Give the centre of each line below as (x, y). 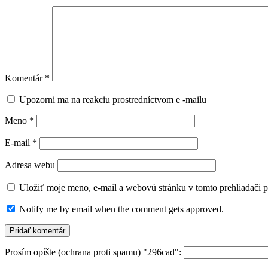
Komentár (25, 78)
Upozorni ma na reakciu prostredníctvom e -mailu (113, 99)
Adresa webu (30, 165)
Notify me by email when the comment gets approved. (120, 209)
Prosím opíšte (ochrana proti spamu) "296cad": (94, 252)
